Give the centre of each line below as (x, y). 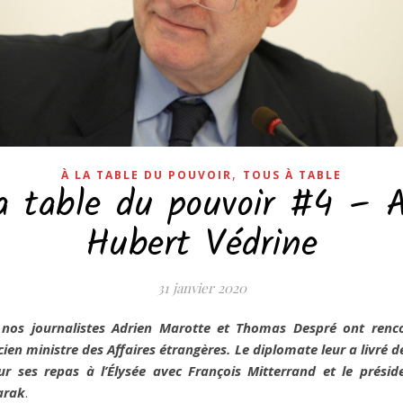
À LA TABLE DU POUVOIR (147, 175)
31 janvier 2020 (201, 287)
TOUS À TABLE (292, 175)
